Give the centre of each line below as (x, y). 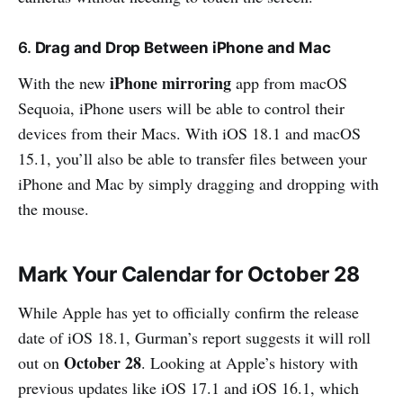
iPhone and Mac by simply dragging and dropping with (198, 183)
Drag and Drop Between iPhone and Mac (183, 47)
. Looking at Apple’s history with (250, 362)
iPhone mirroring (170, 82)
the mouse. (54, 208)
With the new (64, 82)
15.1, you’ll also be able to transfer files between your (193, 158)
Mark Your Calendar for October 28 (189, 274)
